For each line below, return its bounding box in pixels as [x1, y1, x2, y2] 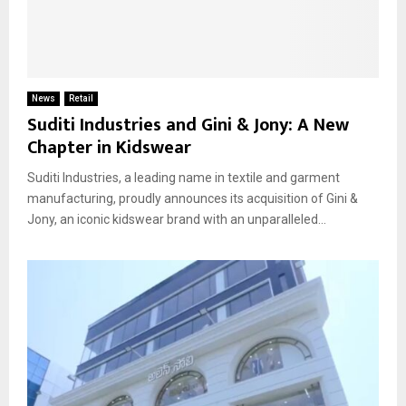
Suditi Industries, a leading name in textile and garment [27, 170, 340, 186]
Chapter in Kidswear [27, 132, 191, 164]
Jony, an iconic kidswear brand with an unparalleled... [27, 212, 326, 227]
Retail [69, 93, 93, 104]
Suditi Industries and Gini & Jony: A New [27, 110, 349, 141]
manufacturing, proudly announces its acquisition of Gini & [27, 191, 358, 207]
